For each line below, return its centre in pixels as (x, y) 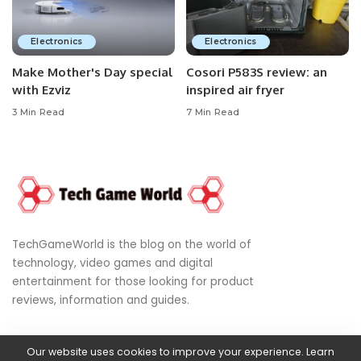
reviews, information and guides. (101, 300)
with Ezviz (41, 90)
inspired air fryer (235, 90)
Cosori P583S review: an (257, 72)
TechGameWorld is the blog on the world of (132, 245)
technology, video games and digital (112, 263)
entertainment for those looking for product (133, 282)
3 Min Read (39, 112)
